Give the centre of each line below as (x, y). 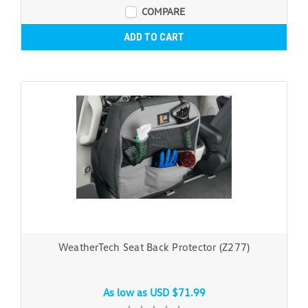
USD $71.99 (177, 292)
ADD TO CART (154, 37)
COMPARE (163, 11)
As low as (126, 292)
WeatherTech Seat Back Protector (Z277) (154, 246)
